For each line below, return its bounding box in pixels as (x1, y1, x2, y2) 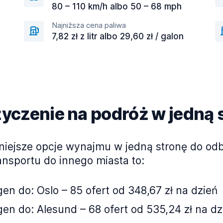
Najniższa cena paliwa (52, 20, 126, 30)
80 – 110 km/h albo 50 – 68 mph (52, 1, 182, 11)
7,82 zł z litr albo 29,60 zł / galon (52, 31, 184, 41)
